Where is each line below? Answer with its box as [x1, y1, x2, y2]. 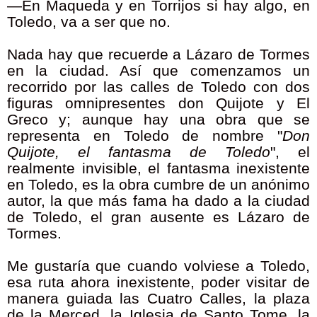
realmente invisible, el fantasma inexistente [7, 160, 310, 178]
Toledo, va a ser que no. [7, 13, 171, 31]
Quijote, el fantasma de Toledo [7, 144, 270, 161]
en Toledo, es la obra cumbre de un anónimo [7, 176, 310, 194]
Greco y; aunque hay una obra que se [7, 111, 310, 129]
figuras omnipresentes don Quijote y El [7, 95, 310, 113]
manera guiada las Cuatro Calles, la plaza [7, 290, 310, 308]
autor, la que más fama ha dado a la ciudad [7, 192, 310, 210]
